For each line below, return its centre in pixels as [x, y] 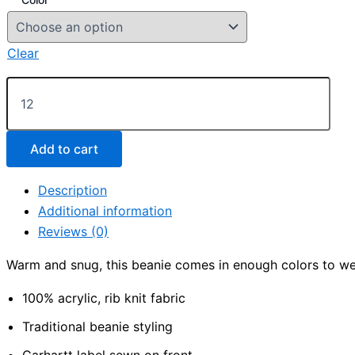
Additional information [105, 211]
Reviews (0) [73, 232]
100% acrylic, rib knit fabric [104, 298]
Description [73, 191]
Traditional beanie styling [97, 327]
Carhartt [27, 84]
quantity [27, 163]
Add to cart [64, 149]
